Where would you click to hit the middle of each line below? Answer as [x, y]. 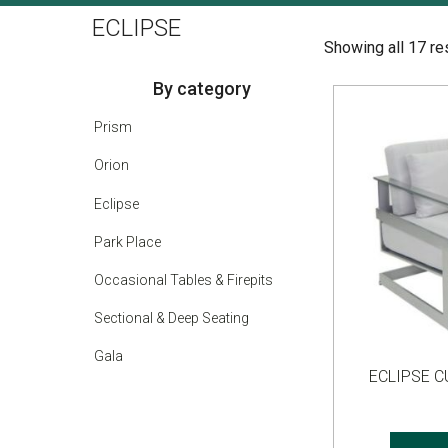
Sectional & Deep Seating [172, 318]
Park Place [128, 241]
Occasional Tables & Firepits [184, 280]
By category [202, 88]
